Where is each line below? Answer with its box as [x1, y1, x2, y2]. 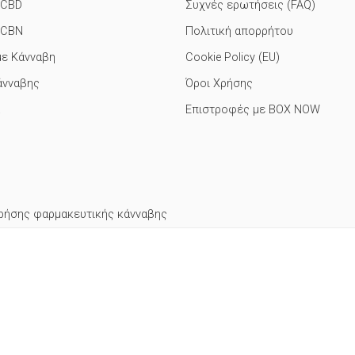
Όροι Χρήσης [185, 76, 253, 90]
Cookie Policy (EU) [185, 50, 280, 64]
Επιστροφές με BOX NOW [185, 102, 320, 116]
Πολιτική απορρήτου [185, 24, 293, 38]
